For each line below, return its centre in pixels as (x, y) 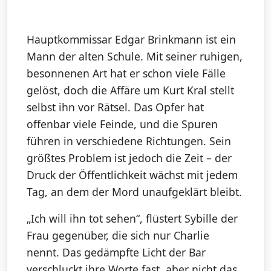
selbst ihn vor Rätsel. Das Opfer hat (115, 107)
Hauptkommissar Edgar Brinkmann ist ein (131, 39)
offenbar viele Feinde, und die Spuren (122, 124)
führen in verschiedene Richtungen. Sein (129, 141)
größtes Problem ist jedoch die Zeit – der (129, 158)
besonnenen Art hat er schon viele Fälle (126, 73)
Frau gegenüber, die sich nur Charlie (118, 235)
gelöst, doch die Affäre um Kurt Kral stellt (130, 90)
